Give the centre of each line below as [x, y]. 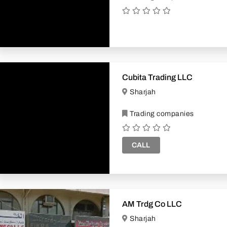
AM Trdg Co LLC [152, 204]
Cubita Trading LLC [157, 77]
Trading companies [161, 113]
